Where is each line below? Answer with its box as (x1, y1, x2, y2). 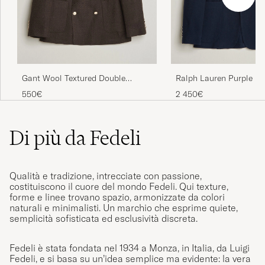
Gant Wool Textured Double (22, 73, 125, 84)
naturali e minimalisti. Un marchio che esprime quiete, (9, 202, 238, 214)
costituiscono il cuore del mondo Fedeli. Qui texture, (9, 180, 228, 193)
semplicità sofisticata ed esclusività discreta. (9, 212, 198, 225)
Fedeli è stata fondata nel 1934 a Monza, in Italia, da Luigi (9, 242, 250, 254)
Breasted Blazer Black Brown (22, 84, 130, 95)
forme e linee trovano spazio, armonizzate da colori (9, 191, 225, 203)
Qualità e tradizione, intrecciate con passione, (9, 170, 202, 182)
